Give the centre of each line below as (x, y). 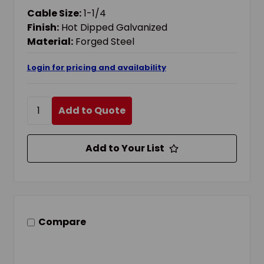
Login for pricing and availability (96, 67)
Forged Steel (105, 41)
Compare (62, 222)
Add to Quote (92, 110)
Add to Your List (125, 148)
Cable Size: (54, 13)
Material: (50, 41)
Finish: (43, 27)
